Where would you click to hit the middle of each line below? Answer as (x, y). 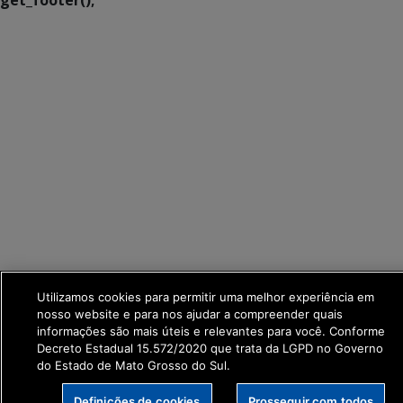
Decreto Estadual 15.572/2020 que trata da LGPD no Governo (210, 348)
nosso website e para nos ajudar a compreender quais (190, 314)
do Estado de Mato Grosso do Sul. (134, 365)
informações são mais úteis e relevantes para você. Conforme (211, 331)
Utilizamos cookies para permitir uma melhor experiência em (206, 297)
